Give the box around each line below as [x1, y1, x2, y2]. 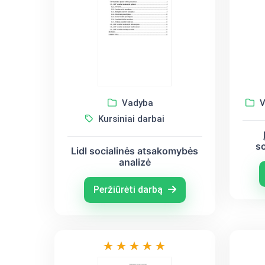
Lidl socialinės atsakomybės [71, 144, 199, 157]
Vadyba [119, 97, 153, 108]
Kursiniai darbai [95, 113, 164, 124]
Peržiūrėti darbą [93, 183, 165, 195]
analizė [118, 156, 151, 168]
